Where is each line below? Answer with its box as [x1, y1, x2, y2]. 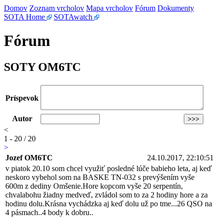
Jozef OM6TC [5, 153, 53, 162]
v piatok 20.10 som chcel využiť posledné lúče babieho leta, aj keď [5, 164, 212, 173]
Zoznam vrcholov [29, 4, 84, 12]
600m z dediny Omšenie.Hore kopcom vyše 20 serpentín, [5, 181, 183, 190]
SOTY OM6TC [4, 60, 81, 73]
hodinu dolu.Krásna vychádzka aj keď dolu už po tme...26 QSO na [5, 199, 212, 208]
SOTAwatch [54, 13, 94, 21]
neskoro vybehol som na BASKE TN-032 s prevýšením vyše [5, 173, 195, 181]
